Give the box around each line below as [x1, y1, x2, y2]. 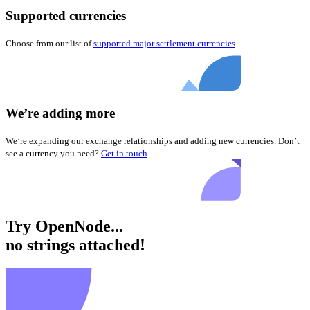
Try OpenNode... [6, 217, 123, 235]
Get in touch [101, 148, 147, 159]
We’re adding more [6, 106, 115, 121]
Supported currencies [6, 8, 126, 23]
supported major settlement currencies [93, 37, 235, 48]
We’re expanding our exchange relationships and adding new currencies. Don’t [6, 136, 300, 147]
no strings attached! [6, 236, 145, 254]
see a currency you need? [6, 148, 99, 159]
